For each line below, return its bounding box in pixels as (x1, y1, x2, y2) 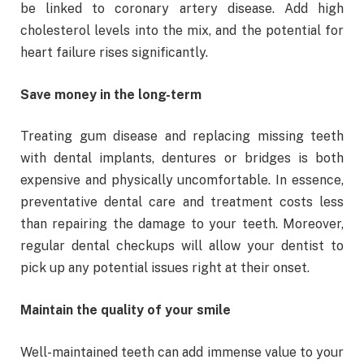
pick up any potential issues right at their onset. (20, 260, 310, 276)
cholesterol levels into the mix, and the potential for (20, 23, 344, 39)
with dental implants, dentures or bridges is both (20, 150, 344, 167)
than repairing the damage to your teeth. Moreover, (20, 216, 344, 232)
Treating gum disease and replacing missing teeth (20, 128, 344, 145)
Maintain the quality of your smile (20, 302, 231, 318)
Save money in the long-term (20, 86, 201, 102)
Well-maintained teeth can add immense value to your (20, 344, 344, 360)
